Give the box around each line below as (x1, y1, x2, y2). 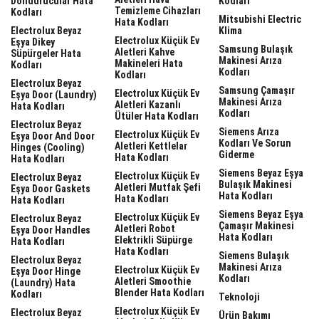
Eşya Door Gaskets (11, 182, 90, 194)
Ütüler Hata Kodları (115, 110, 199, 122)
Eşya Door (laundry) (11, 88, 97, 100)
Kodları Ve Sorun (219, 137, 291, 149)
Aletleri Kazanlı (115, 98, 181, 110)
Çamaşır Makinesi (219, 219, 294, 231)
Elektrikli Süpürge (115, 234, 192, 246)
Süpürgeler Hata (11, 47, 81, 59)
